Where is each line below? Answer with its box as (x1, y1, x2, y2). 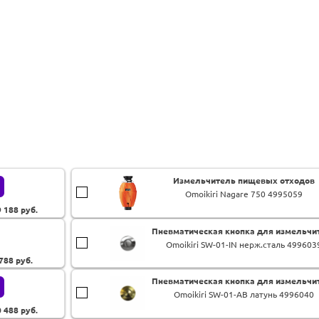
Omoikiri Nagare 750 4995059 (185, 189, 303, 199)
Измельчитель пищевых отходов (173, 176, 315, 186)
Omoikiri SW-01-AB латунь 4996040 (174, 290, 315, 300)
